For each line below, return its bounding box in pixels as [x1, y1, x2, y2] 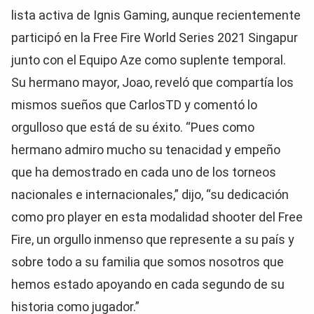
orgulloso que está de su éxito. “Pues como [11, 120, 254, 135]
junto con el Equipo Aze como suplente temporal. [11, 53, 286, 67]
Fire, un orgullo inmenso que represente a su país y [11, 232, 294, 247]
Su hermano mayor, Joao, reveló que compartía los [11, 75, 294, 90]
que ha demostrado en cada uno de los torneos [11, 165, 276, 179]
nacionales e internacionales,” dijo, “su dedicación [11, 187, 289, 202]
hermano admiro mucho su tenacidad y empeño [11, 142, 280, 157]
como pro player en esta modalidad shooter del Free [11, 210, 303, 224]
